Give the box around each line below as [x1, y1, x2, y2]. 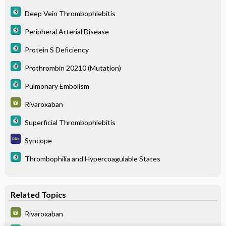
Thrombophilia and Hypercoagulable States [24, 154, 160, 163]
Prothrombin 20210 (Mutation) [24, 63, 121, 72]
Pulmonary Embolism [24, 81, 89, 90]
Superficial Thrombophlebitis [24, 118, 116, 127]
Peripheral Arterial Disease [24, 27, 109, 36]
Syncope [24, 136, 52, 145]
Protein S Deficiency [24, 45, 89, 54]
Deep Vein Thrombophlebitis [24, 9, 116, 18]
